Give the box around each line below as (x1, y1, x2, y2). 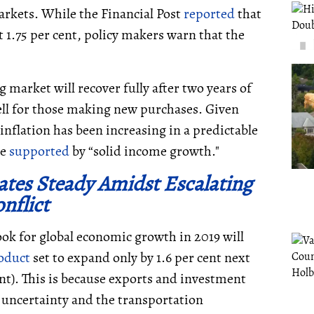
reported (184, 4, 235, 23)
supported (9, 142, 69, 161)
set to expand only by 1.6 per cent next (30, 248, 250, 267)
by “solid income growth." (69, 142, 219, 161)
